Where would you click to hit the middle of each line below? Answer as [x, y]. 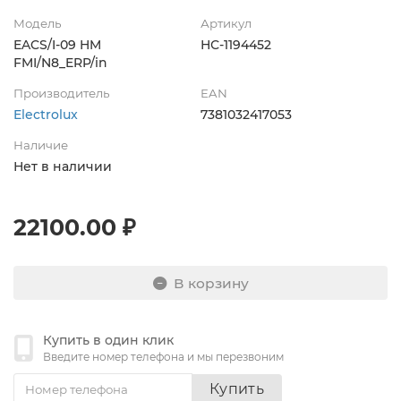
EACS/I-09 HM [57, 45]
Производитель [61, 94]
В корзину [211, 283]
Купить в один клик [108, 341]
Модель [37, 24]
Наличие [41, 145]
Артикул [226, 24]
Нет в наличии [63, 167]
